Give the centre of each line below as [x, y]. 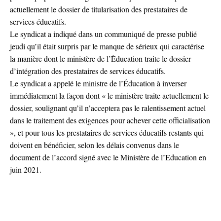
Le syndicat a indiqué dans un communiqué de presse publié [103, 34]
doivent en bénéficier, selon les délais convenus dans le [94, 145]
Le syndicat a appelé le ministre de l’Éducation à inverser [98, 83]
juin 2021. [26, 169]
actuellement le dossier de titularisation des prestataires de [99, 9]
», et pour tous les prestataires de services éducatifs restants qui [107, 132]
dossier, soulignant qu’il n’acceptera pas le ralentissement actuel [108, 108]
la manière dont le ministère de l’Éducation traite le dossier [100, 58]
